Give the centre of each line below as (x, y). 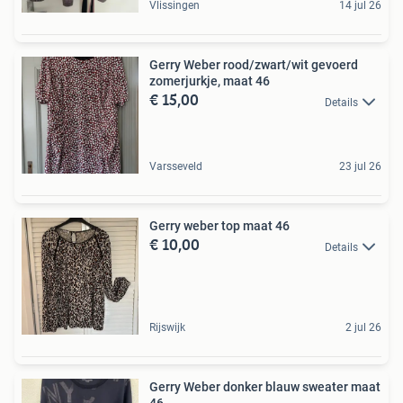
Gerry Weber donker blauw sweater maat (265, 387)
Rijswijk (167, 328)
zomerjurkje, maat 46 (210, 81)
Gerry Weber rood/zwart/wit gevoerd (254, 65)
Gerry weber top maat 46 (219, 226)
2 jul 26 (363, 328)
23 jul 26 (360, 167)
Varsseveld (176, 167)
